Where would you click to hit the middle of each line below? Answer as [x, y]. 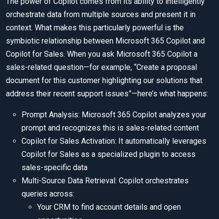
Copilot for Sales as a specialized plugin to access [109, 154]
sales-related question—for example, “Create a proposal [101, 67]
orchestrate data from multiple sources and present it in [101, 15]
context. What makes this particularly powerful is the [95, 28]
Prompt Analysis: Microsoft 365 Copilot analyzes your [114, 115]
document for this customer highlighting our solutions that [104, 81]
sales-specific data [55, 168]
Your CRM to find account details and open [109, 207]
